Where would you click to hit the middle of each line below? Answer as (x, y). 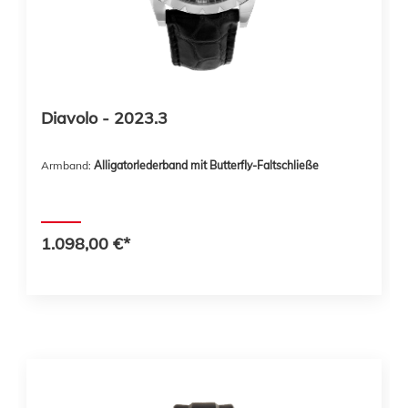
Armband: (67, 165)
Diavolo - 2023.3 (104, 118)
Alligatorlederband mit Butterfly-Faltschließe (206, 165)
